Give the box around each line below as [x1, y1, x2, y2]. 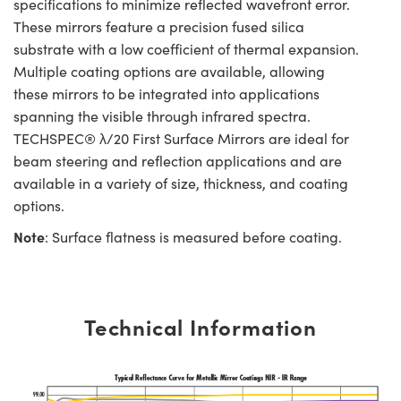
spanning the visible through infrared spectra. [13, 106, 311, 125]
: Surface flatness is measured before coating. [45, 226, 346, 246]
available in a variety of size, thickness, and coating [13, 173, 348, 192]
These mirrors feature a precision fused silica [13, 16, 304, 36]
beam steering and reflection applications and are [13, 150, 342, 170]
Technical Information [84, 311, 317, 341]
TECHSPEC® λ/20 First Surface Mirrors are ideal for [13, 128, 349, 148]
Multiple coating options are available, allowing [13, 61, 325, 81]
